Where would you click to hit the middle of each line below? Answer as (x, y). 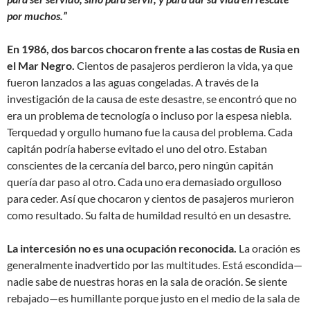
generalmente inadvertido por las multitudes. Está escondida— (155, 265)
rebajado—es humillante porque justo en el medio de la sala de (153, 298)
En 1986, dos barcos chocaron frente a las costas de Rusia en (153, 49)
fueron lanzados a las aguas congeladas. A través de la (133, 82)
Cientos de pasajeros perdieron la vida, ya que (184, 66)
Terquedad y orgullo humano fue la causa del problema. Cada (150, 132)
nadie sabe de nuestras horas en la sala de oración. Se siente (147, 282)
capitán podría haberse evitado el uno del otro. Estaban (137, 149)
